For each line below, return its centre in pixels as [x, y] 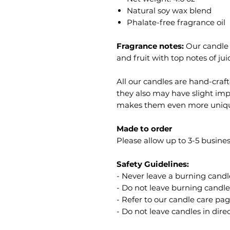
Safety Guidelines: [153, 164]
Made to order [144, 129]
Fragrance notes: [150, 46]
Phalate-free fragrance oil [176, 22]
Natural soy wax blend [169, 11]
